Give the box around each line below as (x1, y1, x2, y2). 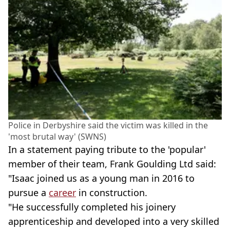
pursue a (8, 186, 49, 199)
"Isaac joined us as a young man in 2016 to (8, 171, 195, 184)
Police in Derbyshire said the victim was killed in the (8, 119, 208, 131)
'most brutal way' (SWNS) (8, 130, 106, 142)
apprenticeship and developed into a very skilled (8, 215, 219, 227)
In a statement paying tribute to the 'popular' (8, 143, 206, 156)
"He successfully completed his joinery (8, 200, 176, 213)
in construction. (76, 186, 147, 199)
